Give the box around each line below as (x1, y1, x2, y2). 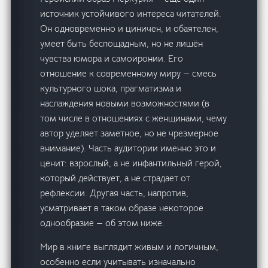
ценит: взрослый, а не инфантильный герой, (40, 157, 223, 169)
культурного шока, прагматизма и (40, 83, 182, 95)
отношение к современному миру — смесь (40, 68, 217, 80)
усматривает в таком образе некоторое (40, 202, 204, 214)
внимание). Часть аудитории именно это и (40, 142, 217, 154)
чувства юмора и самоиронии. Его (40, 53, 184, 65)
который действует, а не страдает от (40, 172, 191, 184)
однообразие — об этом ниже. (40, 217, 165, 229)
